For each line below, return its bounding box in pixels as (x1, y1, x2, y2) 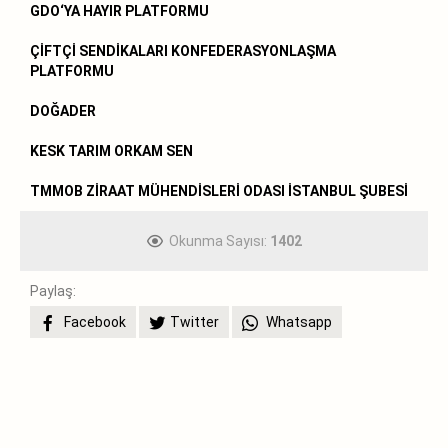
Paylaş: (30, 282, 76, 299)
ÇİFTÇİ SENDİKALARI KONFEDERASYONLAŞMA (30, 42, 336, 59)
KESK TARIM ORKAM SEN (30, 142, 193, 159)
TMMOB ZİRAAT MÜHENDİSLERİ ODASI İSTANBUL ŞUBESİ (30, 182, 408, 199)
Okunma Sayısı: (168, 232, 270, 249)
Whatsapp (263, 313, 332, 330)
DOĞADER (30, 102, 96, 119)
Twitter (170, 313, 219, 330)
